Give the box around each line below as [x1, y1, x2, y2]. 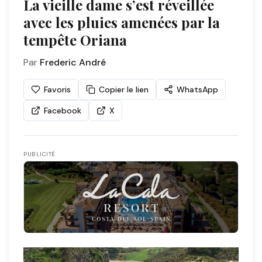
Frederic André [40, 56, 106, 69]
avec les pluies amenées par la [23, 13, 220, 32]
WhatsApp [177, 84, 218, 95]
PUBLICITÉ [23, 150, 56, 158]
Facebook [44, 105, 81, 116]
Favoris [44, 84, 71, 95]
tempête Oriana [23, 30, 127, 50]
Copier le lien [99, 84, 149, 95]
